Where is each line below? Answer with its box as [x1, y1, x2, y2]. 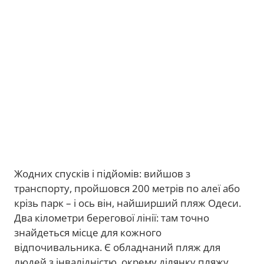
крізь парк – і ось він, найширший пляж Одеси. [14, 196, 241, 210]
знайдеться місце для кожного [14, 226, 161, 240]
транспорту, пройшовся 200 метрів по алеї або [14, 181, 240, 196]
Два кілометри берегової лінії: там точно [14, 211, 209, 225]
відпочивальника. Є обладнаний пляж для [14, 240, 220, 255]
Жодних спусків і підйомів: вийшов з [14, 167, 190, 181]
